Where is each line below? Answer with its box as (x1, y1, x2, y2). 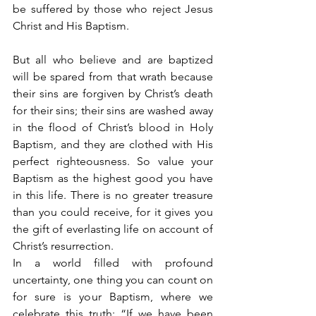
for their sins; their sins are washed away (13, 104, 213, 118)
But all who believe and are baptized (13, 53, 213, 67)
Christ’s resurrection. (13, 239, 114, 253)
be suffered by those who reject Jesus (13, 2, 213, 16)
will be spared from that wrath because (13, 70, 213, 84)
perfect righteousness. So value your (13, 154, 213, 169)
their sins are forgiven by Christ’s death (13, 87, 213, 101)
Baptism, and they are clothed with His (13, 138, 213, 152)
